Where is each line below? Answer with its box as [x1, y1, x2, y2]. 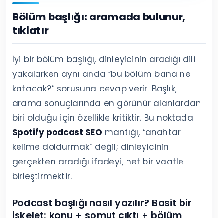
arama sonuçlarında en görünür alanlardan [12, 97, 201, 109]
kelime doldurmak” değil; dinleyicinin [12, 141, 169, 153]
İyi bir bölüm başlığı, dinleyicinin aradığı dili [12, 54, 195, 66]
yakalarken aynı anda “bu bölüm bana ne [12, 68, 191, 80]
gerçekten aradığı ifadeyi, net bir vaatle [12, 156, 184, 168]
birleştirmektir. [12, 170, 72, 182]
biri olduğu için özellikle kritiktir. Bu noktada [12, 112, 193, 124]
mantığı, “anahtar [102, 127, 181, 139]
